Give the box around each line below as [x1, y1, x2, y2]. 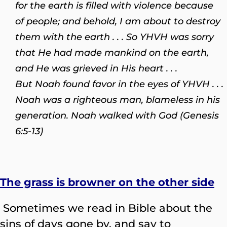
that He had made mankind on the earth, [15, 47, 209, 58]
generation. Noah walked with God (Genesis [15, 109, 219, 121]
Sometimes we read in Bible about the [3, 202, 212, 214]
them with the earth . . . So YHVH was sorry [15, 31, 214, 43]
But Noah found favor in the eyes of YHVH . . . [15, 78, 223, 90]
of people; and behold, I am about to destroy [15, 15, 220, 27]
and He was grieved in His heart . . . [15, 62, 177, 74]
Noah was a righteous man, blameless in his [15, 94, 220, 105]
